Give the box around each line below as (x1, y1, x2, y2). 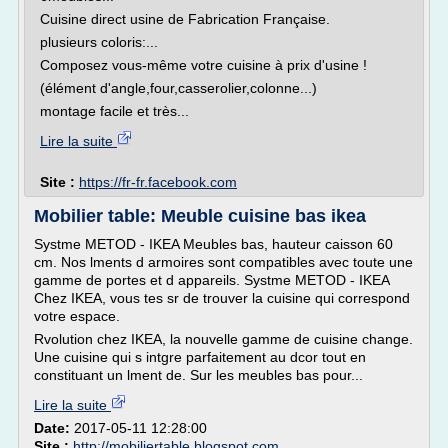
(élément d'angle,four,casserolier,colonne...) (40, 80, 317, 96)
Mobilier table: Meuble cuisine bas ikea (34, 206, 366, 226)
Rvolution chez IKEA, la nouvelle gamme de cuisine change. (34, 331, 413, 347)
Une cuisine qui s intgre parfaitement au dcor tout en (34, 349, 366, 365)
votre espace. (34, 308, 120, 324)
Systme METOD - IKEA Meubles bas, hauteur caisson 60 (34, 236, 393, 252)
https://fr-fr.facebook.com (79, 174, 237, 190)
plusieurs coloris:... (40, 34, 158, 50)
